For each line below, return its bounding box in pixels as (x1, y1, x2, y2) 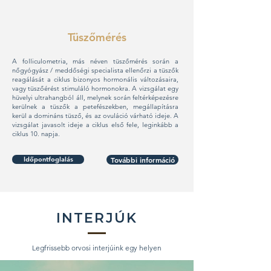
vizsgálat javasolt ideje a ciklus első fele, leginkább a (12, 120, 178, 129)
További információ (110, 155, 175, 165)
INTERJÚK (56, 210, 138, 226)
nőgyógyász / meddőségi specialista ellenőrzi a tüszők (12, 66, 178, 74)
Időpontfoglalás (23, 155, 73, 163)
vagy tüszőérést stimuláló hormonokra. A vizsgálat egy (12, 84, 178, 93)
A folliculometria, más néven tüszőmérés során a (12, 57, 178, 65)
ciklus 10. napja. (12, 129, 60, 138)
